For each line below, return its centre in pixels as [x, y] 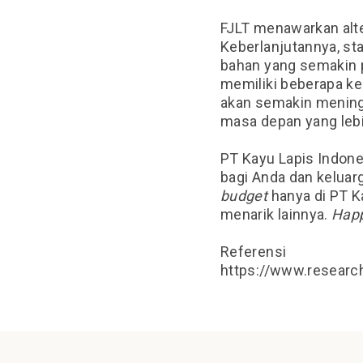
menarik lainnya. [276, 214]
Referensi [254, 252]
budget [244, 196]
